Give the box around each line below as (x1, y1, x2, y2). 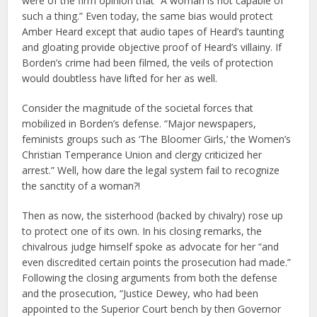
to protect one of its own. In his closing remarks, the (22, 224, 263, 238)
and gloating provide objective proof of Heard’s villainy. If (22, 40, 282, 54)
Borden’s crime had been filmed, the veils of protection (22, 56, 274, 70)
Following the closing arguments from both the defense (22, 271, 278, 285)
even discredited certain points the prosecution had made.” (22, 255, 292, 270)
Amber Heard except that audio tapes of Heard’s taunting (22, 25, 284, 39)
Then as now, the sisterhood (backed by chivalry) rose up (22, 209, 284, 223)
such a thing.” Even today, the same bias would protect (22, 9, 274, 23)
